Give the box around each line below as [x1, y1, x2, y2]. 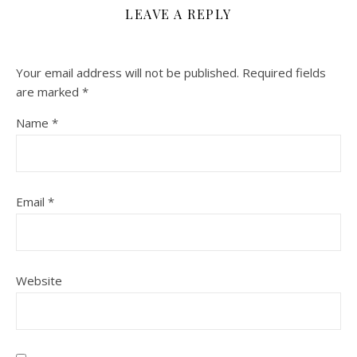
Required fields [242, 64, 326, 80]
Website [16, 272, 62, 288]
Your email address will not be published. [16, 64, 239, 80]
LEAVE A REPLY [125, 5, 232, 22]
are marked [16, 83, 82, 100]
